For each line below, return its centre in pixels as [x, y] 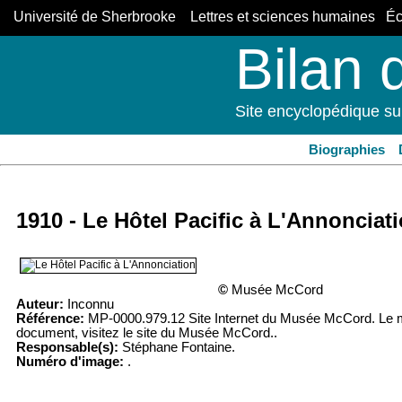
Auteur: [40, 305]
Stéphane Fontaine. [177, 348]
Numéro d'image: [70, 362]
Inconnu [89, 305]
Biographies [346, 150]
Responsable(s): [67, 348]
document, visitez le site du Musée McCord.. [147, 333]
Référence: [50, 319]
